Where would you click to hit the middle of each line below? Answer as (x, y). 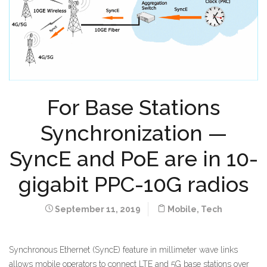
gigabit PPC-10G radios (133, 184)
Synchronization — (133, 133)
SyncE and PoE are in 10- (133, 158)
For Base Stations (133, 107)
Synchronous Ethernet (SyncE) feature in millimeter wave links (123, 249)
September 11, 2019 (97, 209)
